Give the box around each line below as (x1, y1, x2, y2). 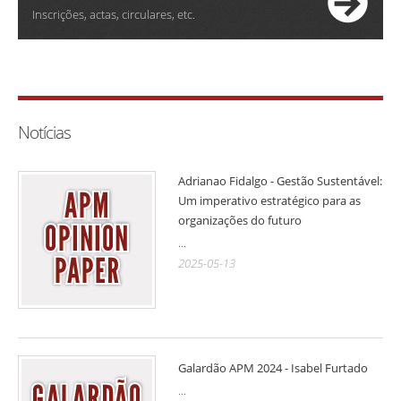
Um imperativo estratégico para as (178, 192, 362, 209)
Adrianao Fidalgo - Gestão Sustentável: (178, 173, 383, 190)
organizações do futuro (178, 212, 303, 229)
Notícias (18, 121, 71, 145)
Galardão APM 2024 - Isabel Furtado (178, 359, 369, 376)
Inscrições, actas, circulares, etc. (32, 6, 196, 23)
